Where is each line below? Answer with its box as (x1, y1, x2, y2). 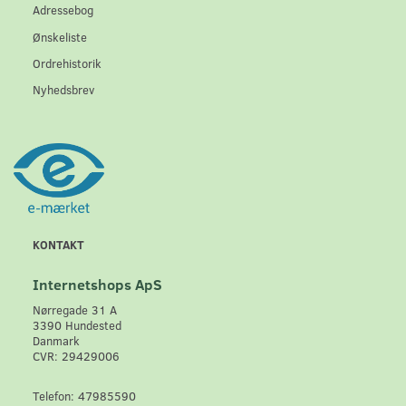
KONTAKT (33, 237, 84, 253)
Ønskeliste (33, 28, 87, 44)
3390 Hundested (33, 317, 121, 333)
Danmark (33, 333, 80, 349)
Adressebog (33, 2, 93, 18)
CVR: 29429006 (33, 348, 120, 364)
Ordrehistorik (33, 55, 101, 72)
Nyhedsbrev (33, 82, 94, 98)
